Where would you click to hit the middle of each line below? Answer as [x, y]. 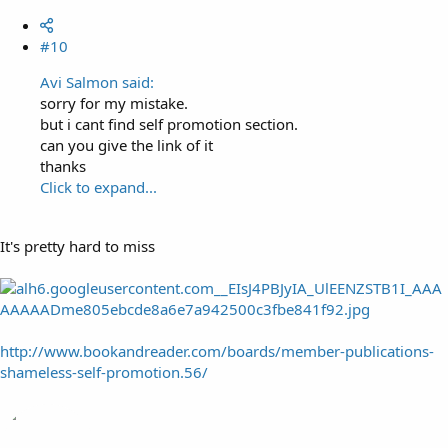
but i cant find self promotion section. [169, 124]
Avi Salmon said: [97, 82]
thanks [63, 166]
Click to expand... [98, 187]
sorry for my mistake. [114, 103]
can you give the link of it [126, 145]
